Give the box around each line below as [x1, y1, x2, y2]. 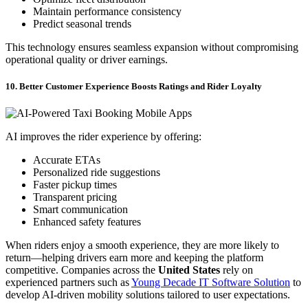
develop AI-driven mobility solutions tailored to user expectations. [5, 289, 290, 301]
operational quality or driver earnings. [5, 54, 168, 66]
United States [158, 264, 220, 276]
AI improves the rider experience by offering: [5, 131, 201, 143]
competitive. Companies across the [5, 264, 158, 276]
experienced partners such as [5, 276, 131, 289]
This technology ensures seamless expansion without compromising [5, 41, 298, 54]
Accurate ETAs [33, 154, 100, 166]
